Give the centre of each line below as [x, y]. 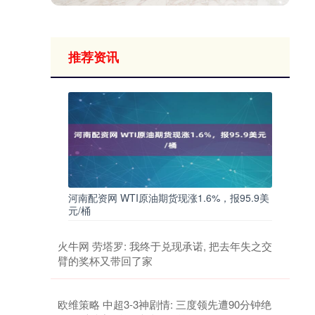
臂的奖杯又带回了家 [105, 261]
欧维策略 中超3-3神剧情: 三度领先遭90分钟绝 [165, 304]
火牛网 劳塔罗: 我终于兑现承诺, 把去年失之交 [165, 246]
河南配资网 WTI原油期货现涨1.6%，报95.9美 [169, 198]
